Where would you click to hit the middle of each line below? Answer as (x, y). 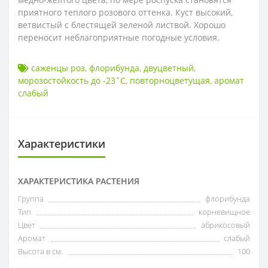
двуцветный (169, 68)
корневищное (224, 212)
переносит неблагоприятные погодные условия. (119, 38)
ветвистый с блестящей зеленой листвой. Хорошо (122, 25)
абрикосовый (226, 225)
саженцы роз (58, 68)
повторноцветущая (170, 81)
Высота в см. (40, 252)
